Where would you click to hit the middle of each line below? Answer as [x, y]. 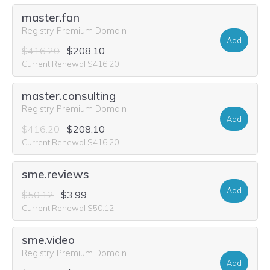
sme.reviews [55, 174]
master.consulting [69, 96]
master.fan [51, 17]
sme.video [48, 240]
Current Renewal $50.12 [68, 208]
